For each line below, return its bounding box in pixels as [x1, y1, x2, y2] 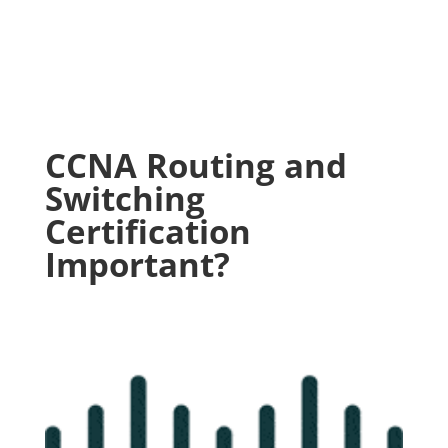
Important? [44, 242, 230, 287]
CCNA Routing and [44, 143, 347, 188]
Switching [44, 176, 205, 221]
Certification [44, 209, 251, 254]
